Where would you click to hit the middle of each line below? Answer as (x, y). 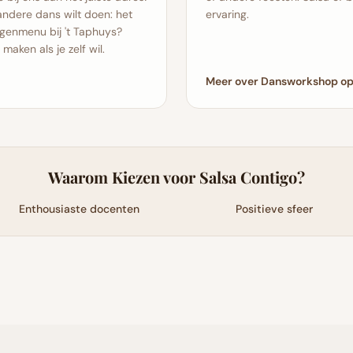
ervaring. (227, 14)
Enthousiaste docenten (79, 209)
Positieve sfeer (274, 209)
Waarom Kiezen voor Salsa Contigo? (176, 177)
